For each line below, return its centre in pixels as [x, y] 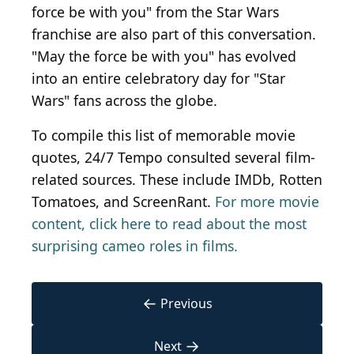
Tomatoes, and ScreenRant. [123, 202]
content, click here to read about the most [169, 224]
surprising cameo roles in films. [135, 246]
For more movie [267, 202]
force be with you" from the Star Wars [155, 12]
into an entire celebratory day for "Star [158, 79]
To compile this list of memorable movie [164, 136]
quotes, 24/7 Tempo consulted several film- [173, 158]
